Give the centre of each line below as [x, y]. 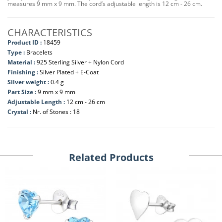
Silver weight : [29, 82]
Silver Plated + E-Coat [69, 72]
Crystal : [20, 112]
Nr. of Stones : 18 [56, 112]
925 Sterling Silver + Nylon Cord [80, 62]
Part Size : [23, 92]
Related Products [111, 157]
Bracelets [39, 52]
